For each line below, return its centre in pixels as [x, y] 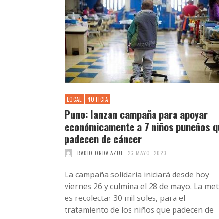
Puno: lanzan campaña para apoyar [136, 114]
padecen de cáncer [103, 138]
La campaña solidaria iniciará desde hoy [137, 174]
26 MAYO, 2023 [147, 153]
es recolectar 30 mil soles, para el [125, 198]
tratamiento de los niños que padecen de [139, 209]
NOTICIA [98, 99]
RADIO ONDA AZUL [100, 153]
